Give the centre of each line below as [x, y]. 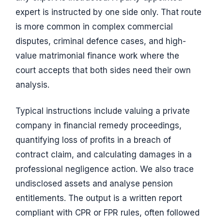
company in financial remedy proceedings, [99, 125]
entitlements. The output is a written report [99, 198]
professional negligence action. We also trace [105, 169]
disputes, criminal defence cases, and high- [101, 41]
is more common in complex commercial [94, 27]
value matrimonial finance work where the [97, 56]
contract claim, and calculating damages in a [104, 155]
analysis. [32, 85]
